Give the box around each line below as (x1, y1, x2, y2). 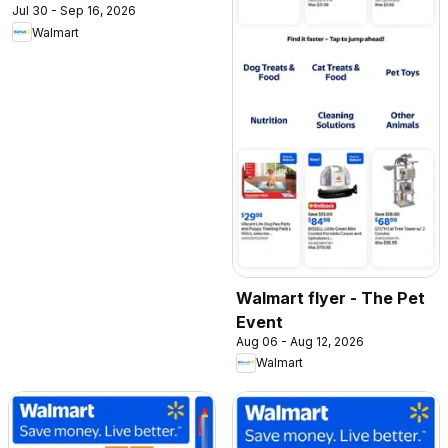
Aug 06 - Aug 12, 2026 (236, 333, 364, 349)
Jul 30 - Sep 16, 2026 (12, 3, 136, 19)
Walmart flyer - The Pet (236, 287, 425, 308)
